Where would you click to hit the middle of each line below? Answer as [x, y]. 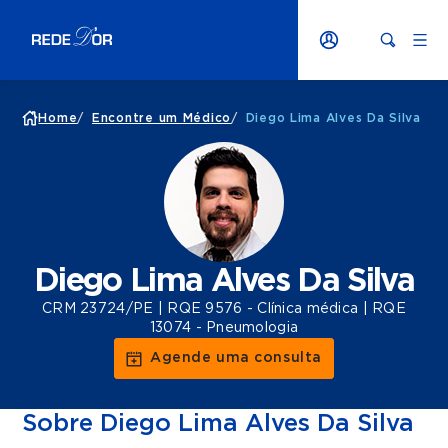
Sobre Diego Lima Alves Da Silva [218, 424]
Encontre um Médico [161, 118]
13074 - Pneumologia [224, 328]
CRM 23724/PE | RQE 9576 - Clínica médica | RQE [224, 309]
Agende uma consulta [236, 358]
